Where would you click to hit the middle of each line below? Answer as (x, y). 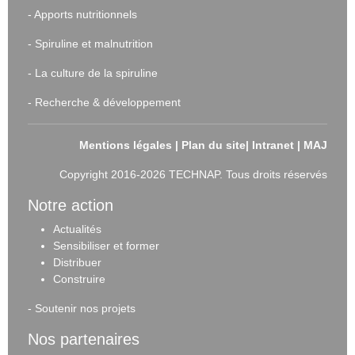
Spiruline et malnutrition (94, 44)
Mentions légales (126, 145)
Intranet (273, 145)
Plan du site (214, 145)
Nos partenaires (84, 340)
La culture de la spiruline (96, 73)
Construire (79, 279)
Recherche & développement (108, 103)
